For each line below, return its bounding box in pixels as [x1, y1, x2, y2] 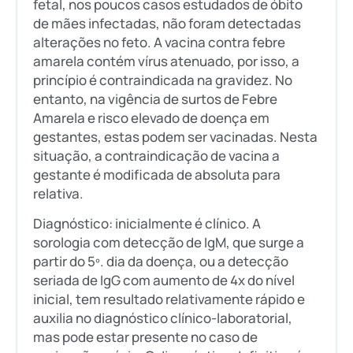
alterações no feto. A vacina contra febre [33, 32, 285, 51]
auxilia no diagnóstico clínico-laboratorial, [33, 309, 292, 328]
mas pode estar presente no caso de [33, 328, 258, 347]
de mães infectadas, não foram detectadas [33, 13, 301, 32]
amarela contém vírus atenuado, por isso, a [33, 51, 299, 70]
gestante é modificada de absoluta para [33, 165, 281, 184]
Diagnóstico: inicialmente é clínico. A [33, 214, 261, 233]
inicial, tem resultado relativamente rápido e [33, 290, 305, 309]
